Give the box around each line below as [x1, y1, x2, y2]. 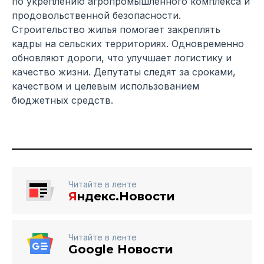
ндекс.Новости [77, 189, 175, 203]
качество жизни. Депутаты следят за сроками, [12, 65, 236, 78]
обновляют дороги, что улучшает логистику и [12, 51, 232, 64]
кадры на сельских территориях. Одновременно [12, 37, 244, 49]
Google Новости [68, 242, 173, 256]
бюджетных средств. [12, 94, 113, 106]
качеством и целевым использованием [12, 80, 199, 92]
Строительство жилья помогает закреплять [12, 23, 220, 35]
